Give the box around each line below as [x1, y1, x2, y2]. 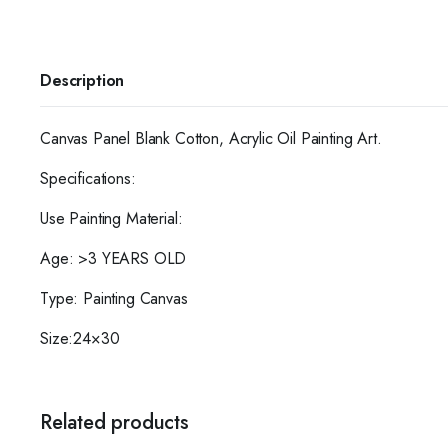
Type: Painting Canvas [40, 287, 188, 310]
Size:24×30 [40, 327, 120, 350]
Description [40, 69, 125, 92]
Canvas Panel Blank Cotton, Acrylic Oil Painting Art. [40, 127, 382, 150]
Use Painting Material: [40, 207, 183, 230]
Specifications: [40, 167, 136, 190]
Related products [40, 408, 189, 437]
